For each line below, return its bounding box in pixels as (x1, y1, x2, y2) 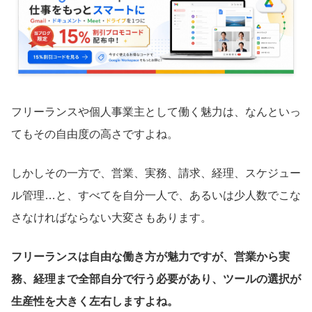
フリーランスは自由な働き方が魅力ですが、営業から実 (11, 251, 290, 263)
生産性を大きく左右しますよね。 (11, 295, 178, 308)
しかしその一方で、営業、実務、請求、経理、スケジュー (11, 167, 301, 180)
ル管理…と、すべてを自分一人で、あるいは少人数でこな (11, 189, 301, 202)
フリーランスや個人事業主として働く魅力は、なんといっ (11, 106, 301, 118)
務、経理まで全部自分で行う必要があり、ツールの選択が (11, 273, 301, 286)
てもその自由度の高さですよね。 (11, 128, 178, 141)
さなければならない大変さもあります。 (11, 212, 212, 224)
